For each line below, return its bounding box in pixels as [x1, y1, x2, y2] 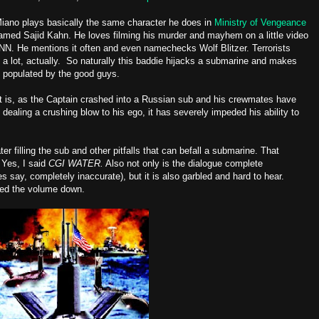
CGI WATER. [48, 158, 103, 169]
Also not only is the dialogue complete [103, 158, 263, 169]
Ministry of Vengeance [214, 17, 306, 28]
